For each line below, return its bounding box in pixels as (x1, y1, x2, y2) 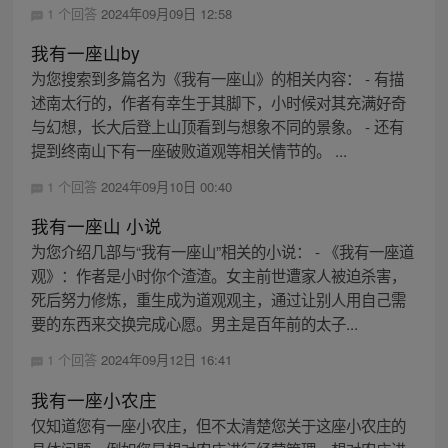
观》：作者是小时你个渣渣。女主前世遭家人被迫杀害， (30, 264, 406, 287)
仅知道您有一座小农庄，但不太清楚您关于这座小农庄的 (30, 413, 406, 436)
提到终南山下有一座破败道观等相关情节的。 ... (30, 139, 347, 162)
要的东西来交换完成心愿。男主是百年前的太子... (30, 312, 358, 335)
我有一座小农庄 (30, 386, 157, 412)
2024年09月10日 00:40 (100, 177, 232, 197)
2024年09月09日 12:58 (100, 3, 232, 23)
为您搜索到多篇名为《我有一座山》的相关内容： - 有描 (30, 67, 404, 90)
